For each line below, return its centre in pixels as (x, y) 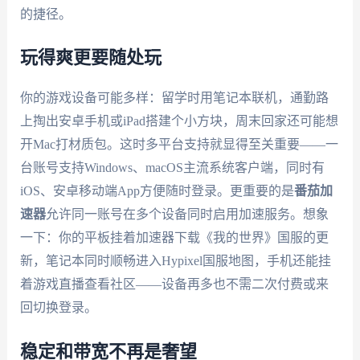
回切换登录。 (58, 308)
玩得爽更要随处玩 (90, 58)
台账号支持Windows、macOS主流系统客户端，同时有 (172, 168)
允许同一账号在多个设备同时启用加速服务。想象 (187, 215)
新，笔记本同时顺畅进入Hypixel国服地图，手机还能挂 (175, 261)
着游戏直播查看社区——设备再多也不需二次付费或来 (174, 284)
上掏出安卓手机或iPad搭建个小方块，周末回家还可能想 (179, 121)
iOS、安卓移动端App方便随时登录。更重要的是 (157, 191)
